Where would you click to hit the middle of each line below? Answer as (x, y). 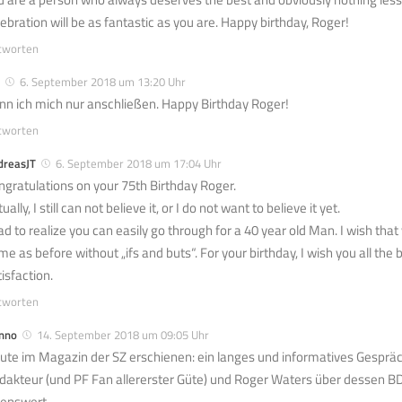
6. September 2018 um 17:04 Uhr (139, 164)
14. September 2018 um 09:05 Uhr (123, 335)
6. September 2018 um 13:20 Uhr (103, 82)
